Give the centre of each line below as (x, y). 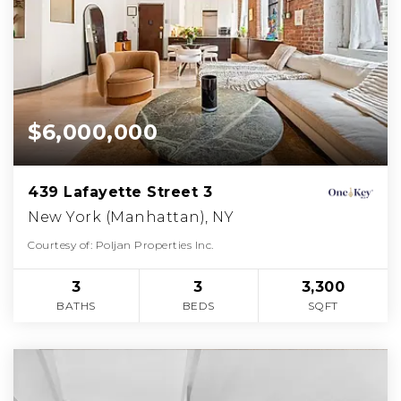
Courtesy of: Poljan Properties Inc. (121, 244)
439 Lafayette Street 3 (120, 192)
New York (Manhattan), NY (131, 217)
